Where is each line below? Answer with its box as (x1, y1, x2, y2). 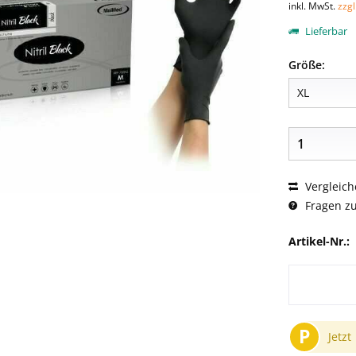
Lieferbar (302, 24, 347, 38)
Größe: (288, 57, 325, 72)
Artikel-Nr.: (288, 234, 350, 249)
